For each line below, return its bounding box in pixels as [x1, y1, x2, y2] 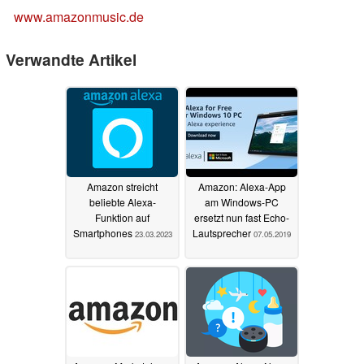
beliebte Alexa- [89, 195, 156, 210]
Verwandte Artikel [6, 48, 136, 71]
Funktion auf [95, 210, 149, 225]
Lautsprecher [193, 226, 253, 240]
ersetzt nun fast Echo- [194, 210, 289, 225]
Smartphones [72, 226, 135, 240]
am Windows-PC [205, 195, 279, 210]
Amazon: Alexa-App [197, 180, 286, 194]
